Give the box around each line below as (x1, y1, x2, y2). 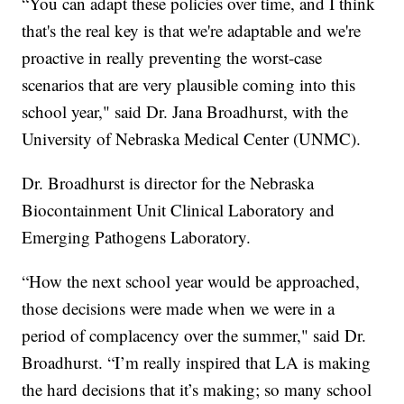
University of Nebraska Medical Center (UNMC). (22, 126, 362, 150)
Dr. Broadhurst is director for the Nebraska (22, 170, 315, 194)
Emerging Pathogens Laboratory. (22, 225, 252, 248)
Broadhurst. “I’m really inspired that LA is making (22, 350, 372, 373)
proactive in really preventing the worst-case (22, 45, 323, 69)
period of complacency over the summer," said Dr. (22, 323, 367, 346)
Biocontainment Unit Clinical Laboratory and (22, 197, 335, 221)
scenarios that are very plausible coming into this (22, 72, 356, 96)
